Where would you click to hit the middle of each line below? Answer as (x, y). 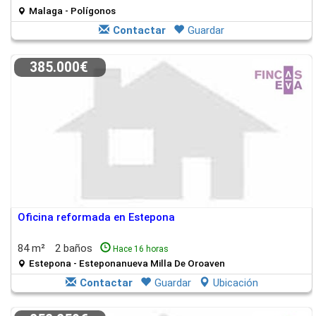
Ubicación (235, 283)
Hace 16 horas (141, 249)
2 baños (75, 248)
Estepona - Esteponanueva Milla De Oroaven (127, 263)
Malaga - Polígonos (72, 11)
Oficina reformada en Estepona (96, 217)
